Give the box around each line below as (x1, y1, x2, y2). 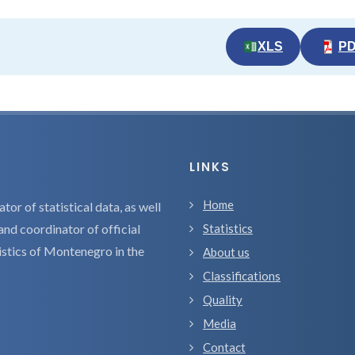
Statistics (203, 221, 253, 235)
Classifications (203, 269, 281, 283)
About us (203, 245, 250, 259)
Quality (203, 292, 242, 307)
